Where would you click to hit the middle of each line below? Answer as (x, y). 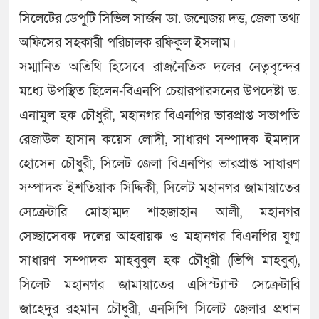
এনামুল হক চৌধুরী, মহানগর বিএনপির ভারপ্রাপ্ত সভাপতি (159, 116)
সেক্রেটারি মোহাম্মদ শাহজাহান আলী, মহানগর (159, 213)
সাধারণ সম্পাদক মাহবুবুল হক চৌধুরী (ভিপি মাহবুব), (159, 261)
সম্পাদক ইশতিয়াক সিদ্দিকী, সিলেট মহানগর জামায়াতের (159, 189)
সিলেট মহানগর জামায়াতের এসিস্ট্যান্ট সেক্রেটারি (159, 286)
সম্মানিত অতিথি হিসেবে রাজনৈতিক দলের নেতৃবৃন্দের (159, 68)
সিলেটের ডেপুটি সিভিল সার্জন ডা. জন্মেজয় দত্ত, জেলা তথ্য (159, 19)
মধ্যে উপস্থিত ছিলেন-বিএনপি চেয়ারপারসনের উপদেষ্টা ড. (159, 92)
